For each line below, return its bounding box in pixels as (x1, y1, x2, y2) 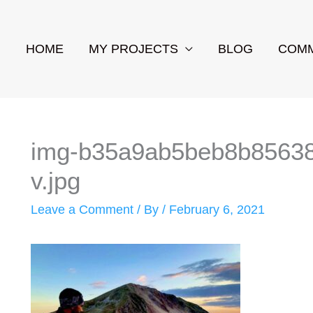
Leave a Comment (31, 203, 134, 217)
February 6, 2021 (169, 203, 265, 217)
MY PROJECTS (89, 41, 178, 56)
